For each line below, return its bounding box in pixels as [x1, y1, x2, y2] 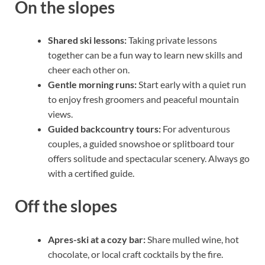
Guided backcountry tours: [48, 123, 161, 135]
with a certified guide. [48, 167, 134, 179]
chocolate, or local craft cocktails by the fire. [48, 248, 223, 260]
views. [48, 108, 73, 120]
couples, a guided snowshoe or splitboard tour [48, 138, 234, 150]
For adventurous [161, 123, 230, 135]
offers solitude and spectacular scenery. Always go [48, 153, 250, 164]
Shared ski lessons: [48, 34, 127, 46]
